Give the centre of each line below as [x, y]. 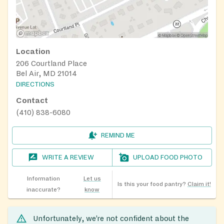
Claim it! [199, 184]
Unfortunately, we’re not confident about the [111, 218]
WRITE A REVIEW [68, 157]
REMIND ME [118, 135]
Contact [32, 100]
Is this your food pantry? [151, 184]
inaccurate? [43, 189]
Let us [92, 178]
